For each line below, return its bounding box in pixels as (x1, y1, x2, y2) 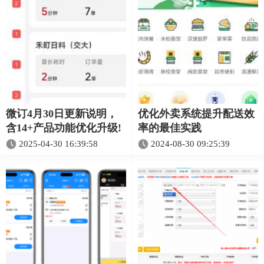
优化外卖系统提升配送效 (138, 108, 255, 120)
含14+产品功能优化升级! (6, 122, 121, 134)
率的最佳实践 (138, 122, 202, 134)
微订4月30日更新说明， (6, 108, 117, 120)
